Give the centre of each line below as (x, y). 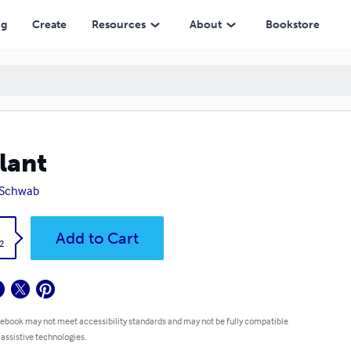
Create (49, 24)
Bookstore (292, 24)
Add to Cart (97, 238)
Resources (118, 24)
